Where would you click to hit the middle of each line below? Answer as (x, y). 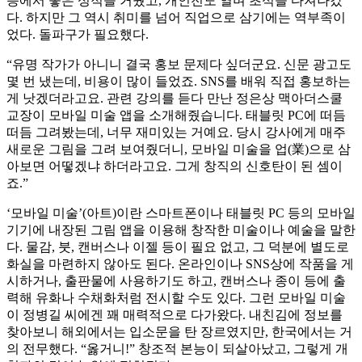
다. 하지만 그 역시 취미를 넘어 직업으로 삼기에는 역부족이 (176, 18)
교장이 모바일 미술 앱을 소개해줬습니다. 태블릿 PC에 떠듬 (176, 116)
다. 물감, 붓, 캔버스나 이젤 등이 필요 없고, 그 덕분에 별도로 (178, 247)
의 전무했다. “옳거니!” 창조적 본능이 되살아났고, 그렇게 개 (177, 349)
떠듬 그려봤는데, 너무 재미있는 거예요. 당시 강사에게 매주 (176, 133)
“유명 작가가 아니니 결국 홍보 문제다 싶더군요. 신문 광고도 (179, 65)
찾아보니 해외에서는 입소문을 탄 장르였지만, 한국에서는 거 (179, 332)
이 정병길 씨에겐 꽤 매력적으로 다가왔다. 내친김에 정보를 (175, 315)
